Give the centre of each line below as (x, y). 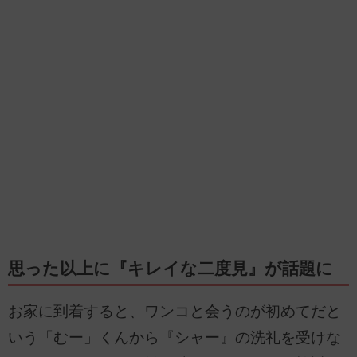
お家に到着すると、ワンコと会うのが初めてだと (175, 311)
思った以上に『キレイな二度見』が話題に (171, 269)
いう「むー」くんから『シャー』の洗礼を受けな (175, 337)
